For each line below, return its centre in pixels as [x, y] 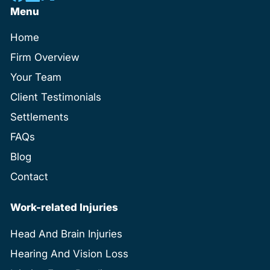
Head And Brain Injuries [66, 234]
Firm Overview [45, 58]
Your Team [36, 77]
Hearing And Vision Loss [69, 253]
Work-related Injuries [64, 208]
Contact [29, 177]
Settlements [39, 117]
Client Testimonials [55, 97]
